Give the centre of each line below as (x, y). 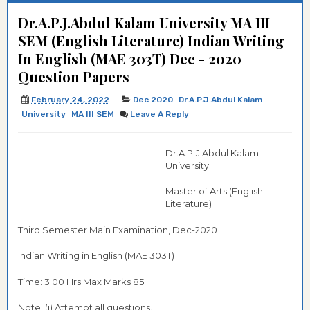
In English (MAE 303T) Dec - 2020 (130, 58)
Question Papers (74, 76)
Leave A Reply (159, 114)
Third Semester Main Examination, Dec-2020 (118, 229)
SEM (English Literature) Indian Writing (151, 40)
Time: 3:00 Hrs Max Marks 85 (81, 281)
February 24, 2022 (70, 100)
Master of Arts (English (214, 191)
